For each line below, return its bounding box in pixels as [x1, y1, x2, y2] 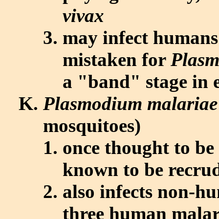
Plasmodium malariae [43, 92, 218, 114]
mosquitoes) [43, 114, 141, 136]
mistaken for [63, 48, 171, 70]
